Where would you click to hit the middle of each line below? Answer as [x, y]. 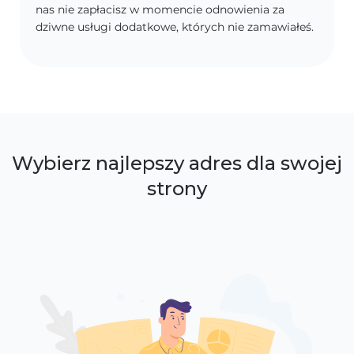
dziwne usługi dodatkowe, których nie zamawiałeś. [175, 27]
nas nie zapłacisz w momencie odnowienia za [160, 9]
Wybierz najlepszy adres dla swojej [177, 163]
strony [177, 188]
